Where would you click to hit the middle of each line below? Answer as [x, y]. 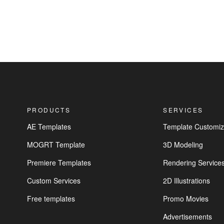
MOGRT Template [56, 144]
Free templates [51, 198]
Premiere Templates [59, 162]
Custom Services [54, 180]
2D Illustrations [187, 180]
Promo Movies [186, 198]
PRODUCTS [49, 109]
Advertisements [188, 216]
